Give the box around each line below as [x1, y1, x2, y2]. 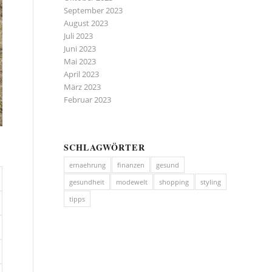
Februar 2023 [64, 94, 112, 105]
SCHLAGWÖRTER [64, 141, 146, 154]
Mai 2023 [64, 56, 97, 67]
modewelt [116, 177, 148, 186]
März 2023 [64, 81, 101, 92]
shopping [159, 177, 189, 186]
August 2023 [64, 18, 109, 29]
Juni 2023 [64, 43, 97, 54]
